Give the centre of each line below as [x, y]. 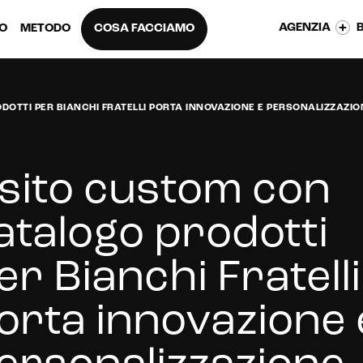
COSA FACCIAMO [144, 29]
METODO [45, 29]
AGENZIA [305, 28]
